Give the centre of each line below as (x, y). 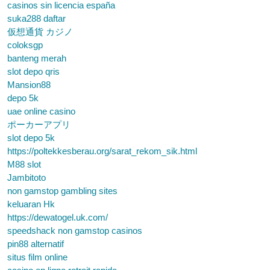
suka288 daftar (36, 18)
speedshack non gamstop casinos (75, 231)
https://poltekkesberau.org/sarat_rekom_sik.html (102, 151)
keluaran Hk (31, 204)
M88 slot (24, 164)
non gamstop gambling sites (62, 191)
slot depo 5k (31, 138)
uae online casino (41, 111)
